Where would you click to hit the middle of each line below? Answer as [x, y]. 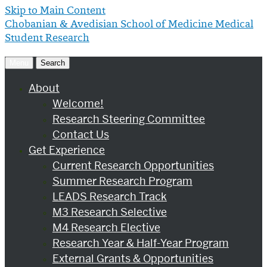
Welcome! [78, 103]
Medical [234, 25]
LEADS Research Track [110, 196]
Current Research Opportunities [133, 165]
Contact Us [81, 134]
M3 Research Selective [110, 212]
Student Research [47, 39]
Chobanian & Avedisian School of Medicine [110, 25]
